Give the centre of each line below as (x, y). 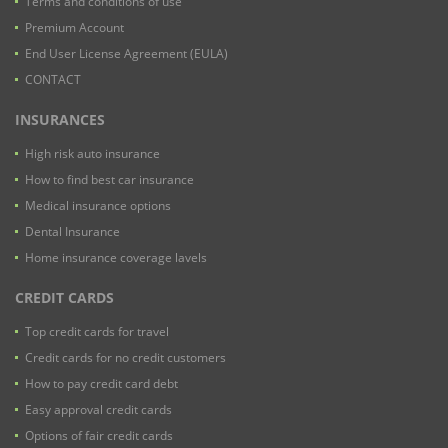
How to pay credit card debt (101, 384)
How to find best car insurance (109, 180)
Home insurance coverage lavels (116, 258)
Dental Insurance (72, 232)
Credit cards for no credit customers (125, 358)
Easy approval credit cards (98, 410)
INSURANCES (60, 120)
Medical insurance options (98, 206)
